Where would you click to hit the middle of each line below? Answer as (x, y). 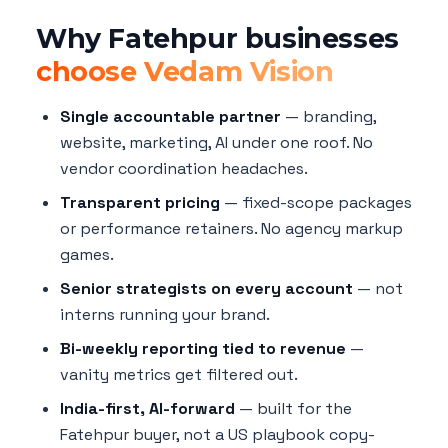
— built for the (293, 408)
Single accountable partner (170, 116)
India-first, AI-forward (147, 408)
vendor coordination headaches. (184, 168)
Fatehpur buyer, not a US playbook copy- (217, 434)
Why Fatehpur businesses (217, 38)
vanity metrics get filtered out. (179, 374)
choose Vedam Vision (185, 71)
